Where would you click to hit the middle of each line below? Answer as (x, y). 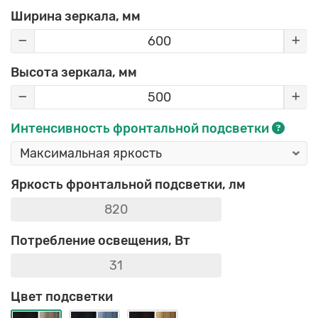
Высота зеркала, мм (74, 73)
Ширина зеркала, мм (76, 17)
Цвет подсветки (62, 297)
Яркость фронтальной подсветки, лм (128, 185)
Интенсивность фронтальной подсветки (141, 129)
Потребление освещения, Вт (100, 241)
